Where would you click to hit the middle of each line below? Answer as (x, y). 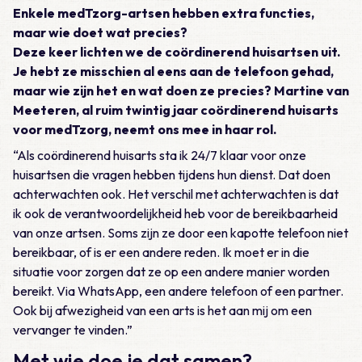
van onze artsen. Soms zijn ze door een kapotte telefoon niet (181, 233)
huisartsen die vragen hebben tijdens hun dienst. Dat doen (172, 175)
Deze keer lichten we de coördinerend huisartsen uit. (177, 52)
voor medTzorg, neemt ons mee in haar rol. (145, 129)
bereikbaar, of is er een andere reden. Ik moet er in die (161, 252)
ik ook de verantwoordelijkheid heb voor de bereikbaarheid (175, 213)
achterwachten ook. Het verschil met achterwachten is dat (176, 194)
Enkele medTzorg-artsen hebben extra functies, (164, 13)
